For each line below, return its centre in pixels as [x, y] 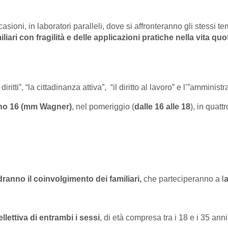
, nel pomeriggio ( [103, 107]
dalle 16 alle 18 [162, 107]
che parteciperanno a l [183, 179]
